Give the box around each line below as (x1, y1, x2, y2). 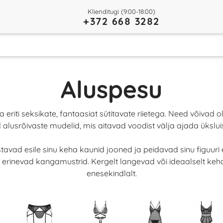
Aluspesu (61, 74, 162, 104)
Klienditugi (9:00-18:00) (88, 7, 155, 15)
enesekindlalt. (86, 168, 137, 178)
